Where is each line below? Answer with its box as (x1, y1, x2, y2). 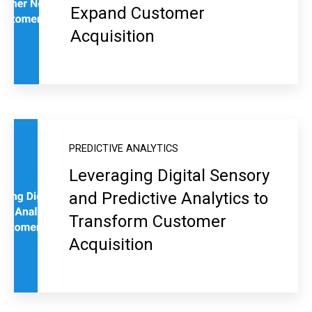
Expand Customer (70, 3, 205, 24)
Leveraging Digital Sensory (68, 166, 270, 186)
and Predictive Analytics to (68, 189, 268, 209)
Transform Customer (68, 212, 226, 232)
